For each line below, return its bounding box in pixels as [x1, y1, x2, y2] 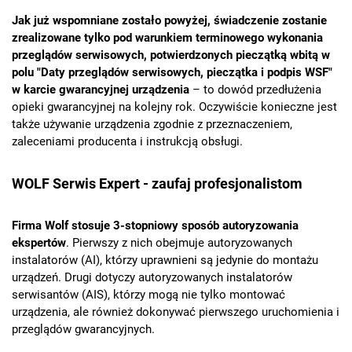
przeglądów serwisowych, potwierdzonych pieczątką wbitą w [12, 48, 330, 63]
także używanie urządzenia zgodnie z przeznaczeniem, [12, 117, 292, 132]
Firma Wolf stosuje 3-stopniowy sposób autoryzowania [12, 218, 299, 233]
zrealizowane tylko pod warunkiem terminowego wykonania [12, 31, 323, 46]
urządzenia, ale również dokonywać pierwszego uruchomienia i [12, 305, 339, 320]
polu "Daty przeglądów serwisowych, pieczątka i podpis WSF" [12, 65, 332, 80]
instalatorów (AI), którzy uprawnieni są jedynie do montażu [12, 253, 318, 268]
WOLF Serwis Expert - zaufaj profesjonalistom [12, 175, 302, 192]
